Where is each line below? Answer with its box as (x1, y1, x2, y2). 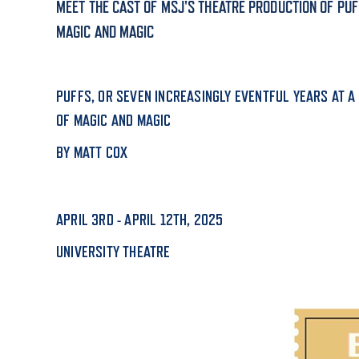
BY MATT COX (56, 143, 128, 162)
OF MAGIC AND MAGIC (56, 111, 171, 130)
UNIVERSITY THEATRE (56, 243, 171, 261)
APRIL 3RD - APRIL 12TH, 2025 (56, 211, 224, 229)
